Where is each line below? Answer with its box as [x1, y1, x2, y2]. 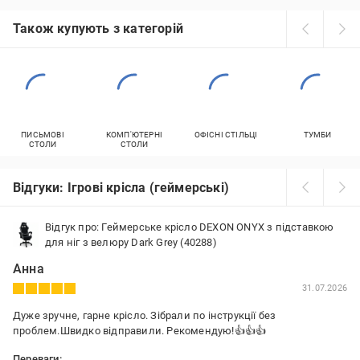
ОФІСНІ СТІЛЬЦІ [194, 130, 258, 139]
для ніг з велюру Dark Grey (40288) [45, 236, 217, 248]
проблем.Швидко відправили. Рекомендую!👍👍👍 [13, 325, 267, 337]
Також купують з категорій [13, 21, 183, 36]
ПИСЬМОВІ [21, 130, 64, 139]
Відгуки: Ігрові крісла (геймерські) [13, 179, 229, 195]
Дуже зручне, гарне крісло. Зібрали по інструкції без [13, 309, 276, 321]
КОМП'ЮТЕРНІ [105, 130, 163, 139]
